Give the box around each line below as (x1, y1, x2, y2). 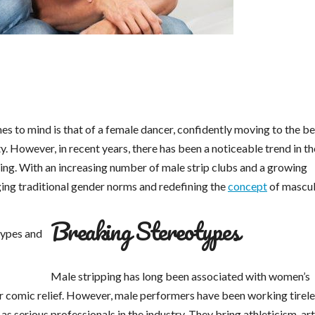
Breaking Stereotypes (51, 211, 238, 251)
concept (228, 179, 267, 193)
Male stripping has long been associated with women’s (51, 269, 310, 283)
